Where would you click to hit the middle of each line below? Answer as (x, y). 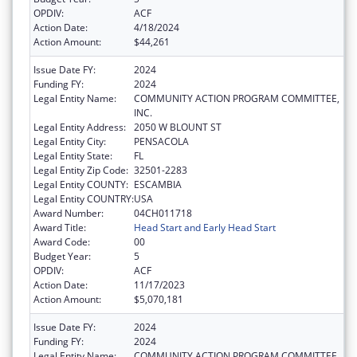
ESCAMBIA (158, 185)
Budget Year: (62, 257)
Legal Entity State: (73, 156)
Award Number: (69, 214)
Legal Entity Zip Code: (81, 171)
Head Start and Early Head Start (205, 228)
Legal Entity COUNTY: (81, 185)
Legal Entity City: (70, 142)
